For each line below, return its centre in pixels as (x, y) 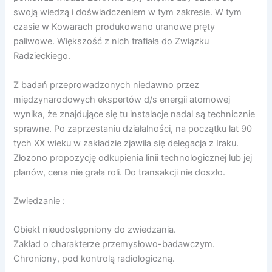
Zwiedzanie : (39, 201)
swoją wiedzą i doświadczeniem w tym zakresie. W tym (128, 12)
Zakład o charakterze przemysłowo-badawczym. (114, 244)
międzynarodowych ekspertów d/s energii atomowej (122, 99)
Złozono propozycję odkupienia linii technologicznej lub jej (133, 158)
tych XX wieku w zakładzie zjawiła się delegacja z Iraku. (126, 143)
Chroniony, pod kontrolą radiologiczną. (94, 259)
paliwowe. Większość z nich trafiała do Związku (111, 42)
